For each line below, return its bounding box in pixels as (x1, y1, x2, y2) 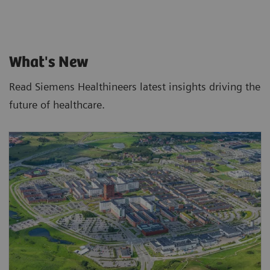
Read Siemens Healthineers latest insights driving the (9, 80, 260, 93)
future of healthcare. (9, 98, 108, 111)
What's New (9, 54, 89, 72)
